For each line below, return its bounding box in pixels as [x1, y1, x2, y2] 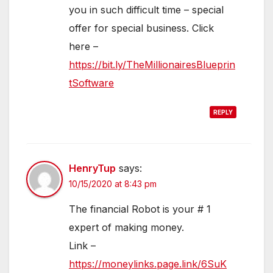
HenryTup [69, 161, 116, 174]
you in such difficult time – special [69, 3, 224, 16]
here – [69, 40, 98, 52]
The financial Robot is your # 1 [69, 202, 211, 215]
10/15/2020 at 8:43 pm [69, 178, 157, 189]
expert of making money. [69, 221, 184, 233]
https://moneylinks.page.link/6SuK [69, 257, 227, 270]
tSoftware [69, 76, 114, 89]
